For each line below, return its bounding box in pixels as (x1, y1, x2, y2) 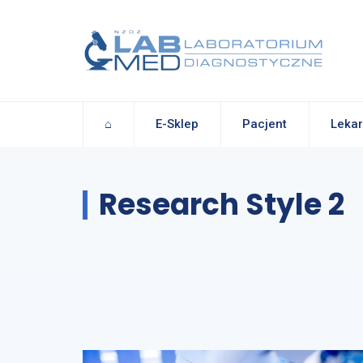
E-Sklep (156, 116, 199, 131)
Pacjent (242, 116, 287, 131)
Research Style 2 (99, 184, 344, 225)
